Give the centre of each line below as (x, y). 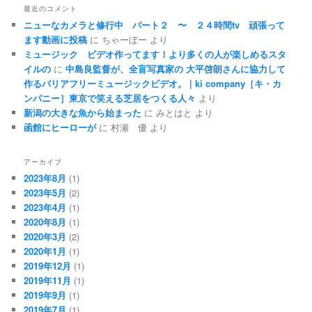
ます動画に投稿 (56, 40)
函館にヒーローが (60, 127)
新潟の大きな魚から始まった (83, 113)
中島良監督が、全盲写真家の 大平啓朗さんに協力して (176, 69)
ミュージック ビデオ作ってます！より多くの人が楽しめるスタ (155, 54)
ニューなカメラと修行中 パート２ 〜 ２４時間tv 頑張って (155, 25)
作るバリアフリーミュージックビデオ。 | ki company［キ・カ (153, 84)
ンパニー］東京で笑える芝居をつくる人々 (110, 98)
